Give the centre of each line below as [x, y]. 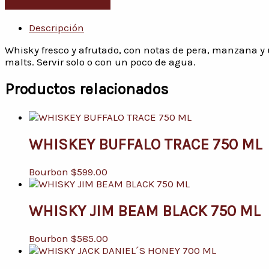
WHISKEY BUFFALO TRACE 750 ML [146, 144]
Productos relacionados [87, 89]
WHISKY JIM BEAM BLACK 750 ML [145, 211]
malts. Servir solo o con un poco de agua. [100, 62]
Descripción [56, 28]
